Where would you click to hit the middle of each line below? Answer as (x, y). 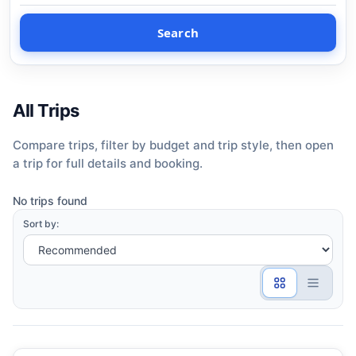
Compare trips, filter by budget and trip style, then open (173, 145)
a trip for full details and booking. (108, 163)
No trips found (50, 201)
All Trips (46, 110)
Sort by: (41, 224)
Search (178, 32)
